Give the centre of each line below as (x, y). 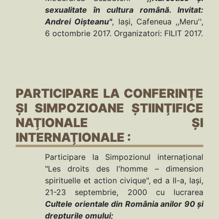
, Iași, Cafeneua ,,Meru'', (158, 22)
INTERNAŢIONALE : (73, 138)
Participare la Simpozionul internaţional (124, 157)
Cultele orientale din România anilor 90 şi (124, 204)
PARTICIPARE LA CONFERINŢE (109, 94)
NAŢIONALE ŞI (109, 123)
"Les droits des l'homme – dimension (124, 169)
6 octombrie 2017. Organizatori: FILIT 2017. (124, 33)
